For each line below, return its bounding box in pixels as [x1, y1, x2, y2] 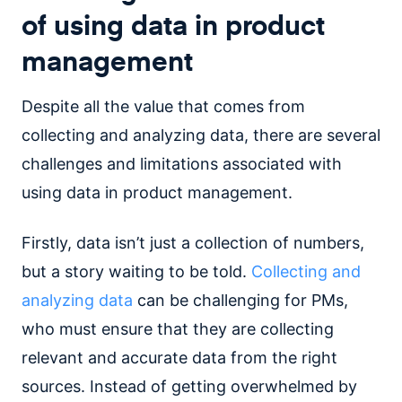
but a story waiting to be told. [22, 261, 251, 281]
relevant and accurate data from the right [22, 347, 337, 367]
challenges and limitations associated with [22, 153, 342, 173]
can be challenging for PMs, [133, 290, 348, 310]
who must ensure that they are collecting [22, 319, 334, 338]
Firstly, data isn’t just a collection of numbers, [22, 232, 364, 252]
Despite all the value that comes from [22, 96, 305, 116]
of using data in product [22, 4, 325, 43]
